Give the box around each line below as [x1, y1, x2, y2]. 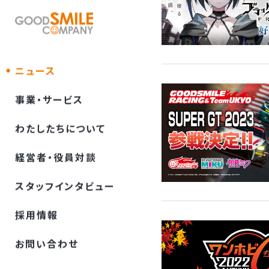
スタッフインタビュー [15, 178, 115, 193]
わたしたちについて [15, 121, 106, 136]
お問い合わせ [15, 236, 79, 251]
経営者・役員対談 [15, 150, 97, 165]
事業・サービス [15, 92, 83, 107]
